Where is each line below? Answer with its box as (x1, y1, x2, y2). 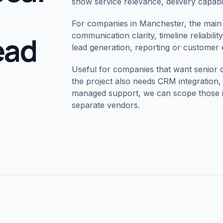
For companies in (72, 18, 139, 28)
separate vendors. (72, 100, 140, 110)
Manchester (139, 18, 184, 28)
